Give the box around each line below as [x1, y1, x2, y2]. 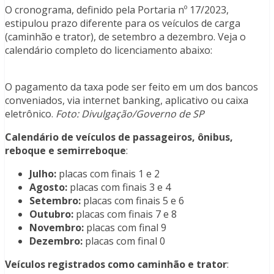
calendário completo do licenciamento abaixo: [5, 43, 215, 57]
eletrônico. [5, 107, 56, 121]
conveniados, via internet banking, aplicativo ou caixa [5, 94, 248, 108]
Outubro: [29, 207, 73, 221]
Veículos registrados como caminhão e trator [5, 257, 227, 272]
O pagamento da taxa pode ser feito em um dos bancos [5, 80, 258, 94]
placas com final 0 [83, 234, 165, 248]
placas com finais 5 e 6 [81, 194, 184, 208]
